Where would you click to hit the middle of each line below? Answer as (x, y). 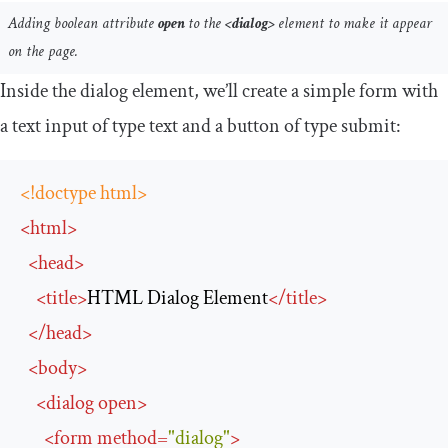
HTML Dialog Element (177, 298)
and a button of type (259, 126)
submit (368, 126)
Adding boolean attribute (83, 24)
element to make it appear (355, 24)
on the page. (43, 52)
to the (206, 24)
